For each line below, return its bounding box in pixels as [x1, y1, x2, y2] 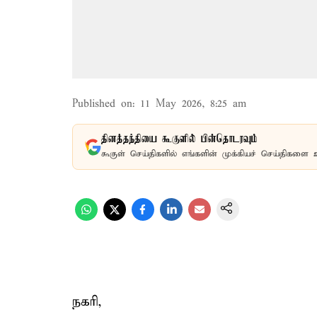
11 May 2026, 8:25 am [140, 98, 246, 110]
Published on [72, 98, 132, 110]
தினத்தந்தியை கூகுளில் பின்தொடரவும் [101, 133, 258, 146]
